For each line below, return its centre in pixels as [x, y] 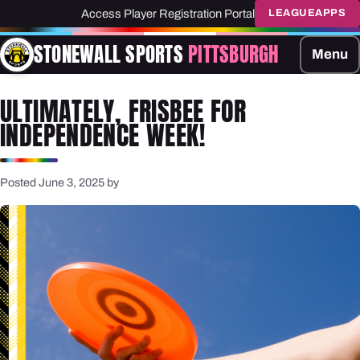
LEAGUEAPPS [307, 13]
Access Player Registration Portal [168, 13]
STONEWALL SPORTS [111, 54]
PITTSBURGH [233, 54]
